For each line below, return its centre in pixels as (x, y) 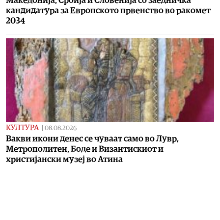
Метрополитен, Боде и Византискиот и (85, 149)
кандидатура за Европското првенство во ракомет (108, 10)
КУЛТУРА (22, 127)
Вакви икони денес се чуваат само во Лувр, (92, 138)
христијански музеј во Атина (64, 159)
